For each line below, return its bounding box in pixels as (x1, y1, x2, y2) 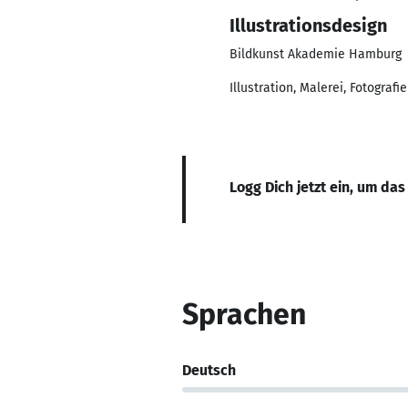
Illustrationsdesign (229, 15, 387, 36)
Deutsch (182, 362, 236, 379)
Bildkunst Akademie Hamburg (229, 46, 402, 62)
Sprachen (182, 297, 306, 331)
